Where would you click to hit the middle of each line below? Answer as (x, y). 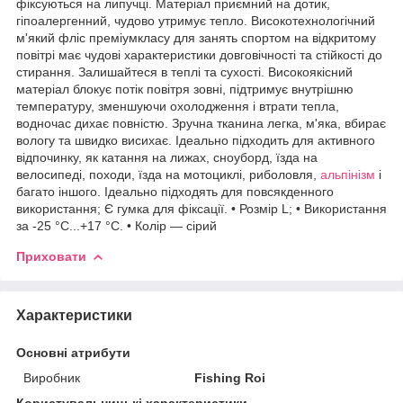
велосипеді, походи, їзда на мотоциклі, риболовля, (168, 174)
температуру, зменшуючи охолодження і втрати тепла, (178, 106)
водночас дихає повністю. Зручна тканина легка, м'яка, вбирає (201, 123)
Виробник (52, 377)
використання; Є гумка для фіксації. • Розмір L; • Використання (201, 208)
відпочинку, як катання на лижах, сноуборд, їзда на (167, 157)
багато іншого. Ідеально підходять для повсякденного (175, 191)
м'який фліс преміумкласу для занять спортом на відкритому (196, 37)
